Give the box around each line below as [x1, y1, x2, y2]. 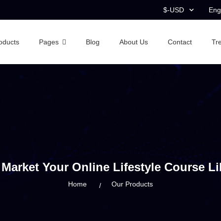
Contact [168, 18, 192, 26]
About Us [119, 18, 148, 26]
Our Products [111, 180, 153, 188]
